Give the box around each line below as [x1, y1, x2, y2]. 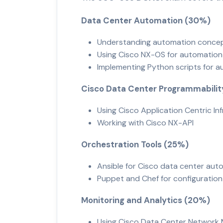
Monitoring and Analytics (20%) [81, 194, 214, 206]
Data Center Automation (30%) [81, 14, 215, 26]
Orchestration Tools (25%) [81, 138, 193, 150]
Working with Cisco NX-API [97, 117, 198, 128]
